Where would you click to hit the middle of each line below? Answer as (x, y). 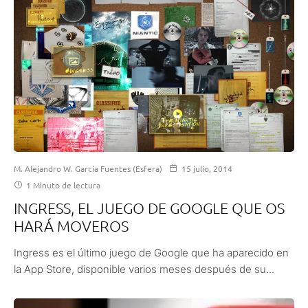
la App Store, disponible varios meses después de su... (144, 269)
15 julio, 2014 (207, 169)
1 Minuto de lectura (62, 185)
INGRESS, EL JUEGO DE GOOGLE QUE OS (149, 208)
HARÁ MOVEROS (71, 226)
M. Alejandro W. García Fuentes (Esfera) (88, 169)
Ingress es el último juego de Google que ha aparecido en (151, 253)
